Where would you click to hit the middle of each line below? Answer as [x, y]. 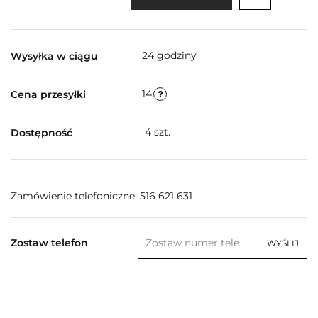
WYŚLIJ [283, 243]
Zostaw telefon [49, 242]
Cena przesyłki [48, 94]
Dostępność [42, 132]
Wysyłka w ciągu [54, 56]
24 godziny [169, 56]
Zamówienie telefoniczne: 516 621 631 [102, 196]
